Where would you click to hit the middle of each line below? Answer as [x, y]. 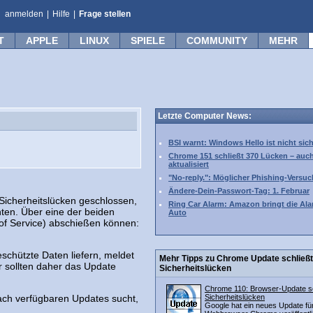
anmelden [24, 14]
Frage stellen [105, 14]
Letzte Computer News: [205, 116]
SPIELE [148, 41]
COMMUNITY [217, 41]
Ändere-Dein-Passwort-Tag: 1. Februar [239, 191]
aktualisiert [189, 164]
